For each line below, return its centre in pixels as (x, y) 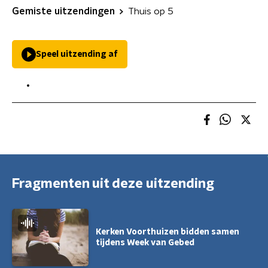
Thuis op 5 (151, 11)
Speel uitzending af (77, 54)
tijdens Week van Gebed (145, 243)
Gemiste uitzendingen (63, 11)
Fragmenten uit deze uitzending (113, 184)
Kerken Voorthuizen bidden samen (167, 232)
